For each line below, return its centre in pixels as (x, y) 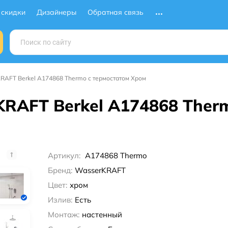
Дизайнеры (56, 12)
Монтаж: (63, 215)
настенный (102, 215)
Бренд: (60, 170)
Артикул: (65, 155)
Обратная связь (116, 12)
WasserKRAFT (100, 170)
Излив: (60, 200)
